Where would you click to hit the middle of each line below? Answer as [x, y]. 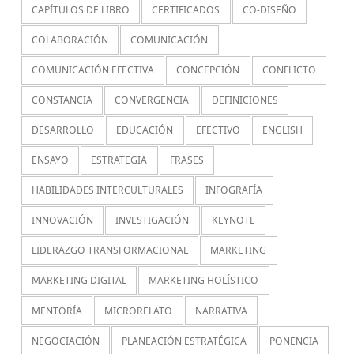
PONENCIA [294, 341]
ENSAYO [51, 160]
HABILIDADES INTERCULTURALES [108, 190]
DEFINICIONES [245, 100]
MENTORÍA [57, 311]
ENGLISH [282, 130]
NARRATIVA [221, 311]
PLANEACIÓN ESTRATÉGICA [185, 341]
